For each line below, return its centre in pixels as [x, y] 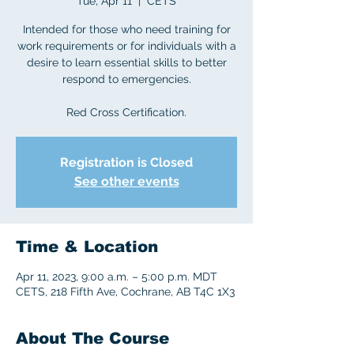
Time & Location [87, 247]
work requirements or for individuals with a [126, 46]
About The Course [92, 338]
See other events [126, 181]
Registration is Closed [126, 162]
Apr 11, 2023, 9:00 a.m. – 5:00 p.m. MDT [117, 277]
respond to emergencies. [126, 79]
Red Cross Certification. [126, 112]
